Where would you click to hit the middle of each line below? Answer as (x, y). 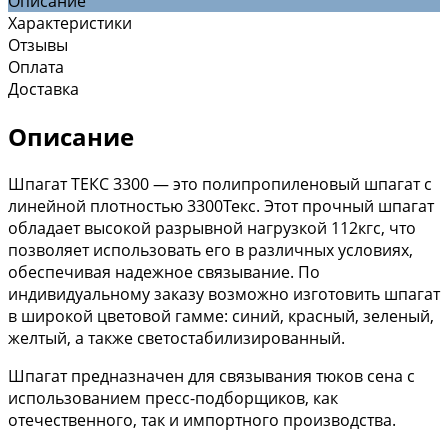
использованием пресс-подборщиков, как (173, 397)
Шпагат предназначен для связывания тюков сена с (211, 375)
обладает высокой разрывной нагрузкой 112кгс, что (212, 227)
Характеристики (70, 22)
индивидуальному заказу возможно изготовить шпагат (224, 293)
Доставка (43, 88)
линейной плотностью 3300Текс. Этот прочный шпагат (221, 205)
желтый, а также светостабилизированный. (176, 337)
